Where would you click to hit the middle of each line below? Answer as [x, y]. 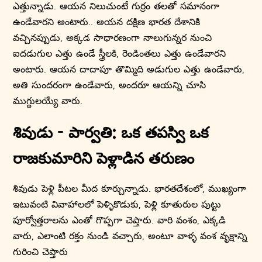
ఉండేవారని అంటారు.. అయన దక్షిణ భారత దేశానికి [107, 21]
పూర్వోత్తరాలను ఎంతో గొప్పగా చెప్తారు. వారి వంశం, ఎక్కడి [120, 219]
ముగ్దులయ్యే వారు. [48, 100]
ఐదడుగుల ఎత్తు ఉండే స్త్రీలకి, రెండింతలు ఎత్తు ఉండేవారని [120, 53]
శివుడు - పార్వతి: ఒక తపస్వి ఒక [111, 134]
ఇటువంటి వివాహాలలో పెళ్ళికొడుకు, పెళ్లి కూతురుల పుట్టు [117, 204]
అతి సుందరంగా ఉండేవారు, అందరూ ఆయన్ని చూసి [110, 85]
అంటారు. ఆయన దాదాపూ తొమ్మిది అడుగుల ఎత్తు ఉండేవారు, [129, 69]
